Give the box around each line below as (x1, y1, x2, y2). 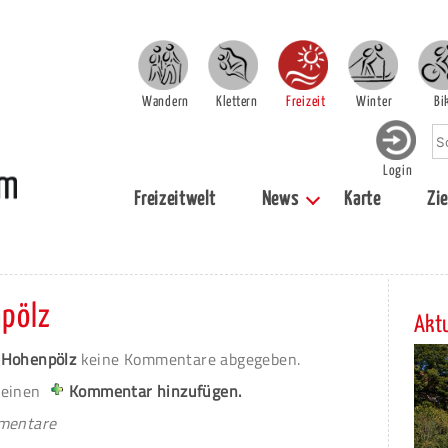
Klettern (216, 95, 258, 109)
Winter (356, 95, 393, 109)
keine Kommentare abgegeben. (76, 347, 301, 371)
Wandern (142, 95, 189, 109)
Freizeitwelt (134, 190, 216, 209)
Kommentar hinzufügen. (69, 379, 242, 403)
